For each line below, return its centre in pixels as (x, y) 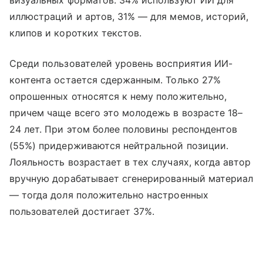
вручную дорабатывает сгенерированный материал (131, 179)
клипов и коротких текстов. (76, 33)
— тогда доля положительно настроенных (109, 195)
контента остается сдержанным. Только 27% (115, 80)
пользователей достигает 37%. (82, 212)
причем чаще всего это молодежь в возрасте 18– (126, 113)
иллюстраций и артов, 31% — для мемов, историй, (129, 17)
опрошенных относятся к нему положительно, (118, 97)
